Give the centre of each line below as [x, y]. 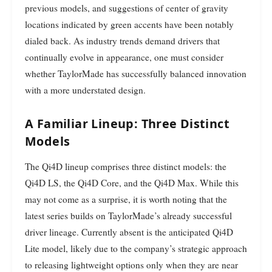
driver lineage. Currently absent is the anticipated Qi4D [129, 232]
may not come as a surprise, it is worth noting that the [126, 199]
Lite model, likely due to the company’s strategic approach [136, 249]
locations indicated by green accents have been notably [129, 24]
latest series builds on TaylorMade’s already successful [128, 216]
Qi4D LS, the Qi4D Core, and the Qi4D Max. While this [132, 183]
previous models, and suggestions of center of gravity [127, 8]
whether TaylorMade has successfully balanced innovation [136, 73]
